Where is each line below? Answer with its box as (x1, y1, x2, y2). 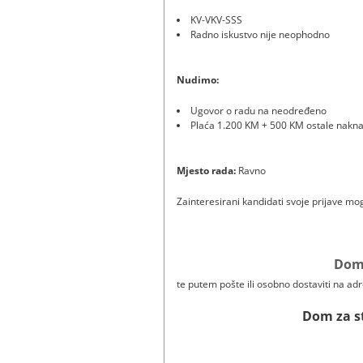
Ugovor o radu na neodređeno (190, 103, 327, 117)
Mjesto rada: (177, 163, 236, 177)
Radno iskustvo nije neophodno (190, 27, 330, 41)
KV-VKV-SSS (190, 12, 242, 27)
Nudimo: (177, 72, 219, 87)
